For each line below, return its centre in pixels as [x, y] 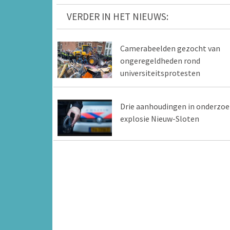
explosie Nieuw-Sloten [159, 119]
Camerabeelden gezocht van [170, 49]
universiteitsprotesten [160, 73]
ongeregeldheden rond [160, 61]
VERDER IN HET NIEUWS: [118, 17]
